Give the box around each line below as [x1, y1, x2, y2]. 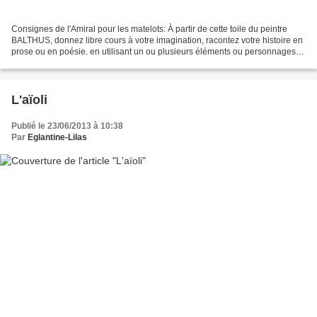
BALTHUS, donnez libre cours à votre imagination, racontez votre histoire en [11, 35, 303, 46]
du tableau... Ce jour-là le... [11, 58, 115, 69]
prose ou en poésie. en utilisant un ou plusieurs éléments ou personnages [11, 47, 296, 57]
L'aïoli [11, 93, 47, 108]
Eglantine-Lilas [28, 132, 87, 143]
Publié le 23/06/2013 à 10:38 [11, 121, 123, 132]
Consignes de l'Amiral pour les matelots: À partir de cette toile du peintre [11, 24, 287, 35]
